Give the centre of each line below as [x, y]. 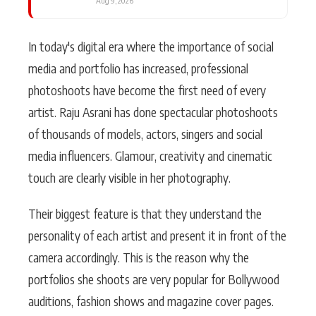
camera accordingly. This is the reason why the [139, 257]
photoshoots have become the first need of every [147, 90]
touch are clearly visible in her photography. [129, 177]
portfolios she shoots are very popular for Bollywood [154, 279]
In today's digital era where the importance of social [151, 46]
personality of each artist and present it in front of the [157, 235]
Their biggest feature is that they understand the [145, 213]
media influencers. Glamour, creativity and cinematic [150, 156]
